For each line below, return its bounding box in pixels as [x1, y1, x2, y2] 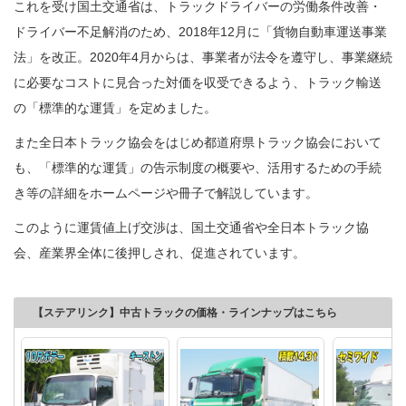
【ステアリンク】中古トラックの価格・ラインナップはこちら [33, 305, 337, 319]
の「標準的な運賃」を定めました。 [14, 100, 217, 115]
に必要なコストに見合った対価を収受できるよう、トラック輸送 [14, 74, 382, 90]
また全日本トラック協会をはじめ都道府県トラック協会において [14, 134, 382, 150]
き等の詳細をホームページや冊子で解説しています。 [14, 185, 318, 200]
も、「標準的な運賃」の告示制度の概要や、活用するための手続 [14, 159, 382, 175]
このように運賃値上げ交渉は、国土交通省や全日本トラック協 [14, 219, 369, 235]
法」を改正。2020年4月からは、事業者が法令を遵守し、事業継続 [14, 49, 392, 64]
